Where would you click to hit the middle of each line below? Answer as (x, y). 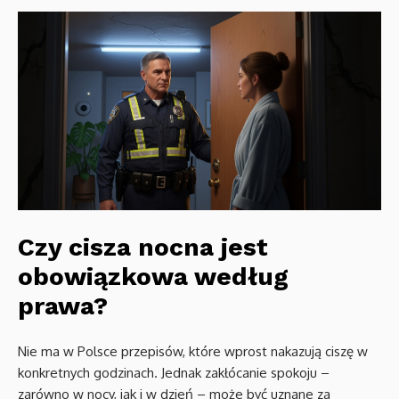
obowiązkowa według (153, 276)
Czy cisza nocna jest (143, 247)
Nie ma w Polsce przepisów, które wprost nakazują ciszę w (193, 351)
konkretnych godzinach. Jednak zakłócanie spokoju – (174, 372)
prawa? (63, 305)
